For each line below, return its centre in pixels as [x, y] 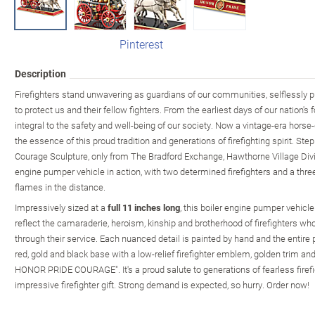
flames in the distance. [60, 187]
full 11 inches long [144, 207]
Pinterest [141, 44]
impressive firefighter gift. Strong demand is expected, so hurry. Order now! [162, 284]
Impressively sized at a [61, 207]
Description [40, 73]
